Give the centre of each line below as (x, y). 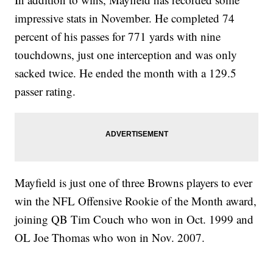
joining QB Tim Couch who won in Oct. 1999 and (134, 219)
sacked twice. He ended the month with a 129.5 (126, 73)
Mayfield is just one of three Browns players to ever (134, 183)
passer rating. (45, 91)
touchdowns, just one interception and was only (126, 55)
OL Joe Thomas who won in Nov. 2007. (110, 238)
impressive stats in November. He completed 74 (125, 18)
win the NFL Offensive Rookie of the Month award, (136, 201)
